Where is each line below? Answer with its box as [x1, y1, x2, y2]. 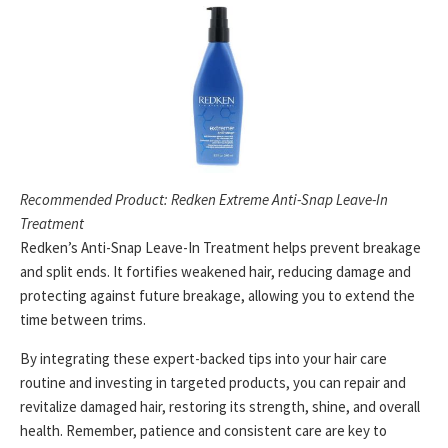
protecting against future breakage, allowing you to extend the [20, 285, 415, 305]
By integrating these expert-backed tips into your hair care [20, 348, 387, 368]
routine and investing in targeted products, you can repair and [20, 372, 406, 392]
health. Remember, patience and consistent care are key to [20, 420, 387, 440]
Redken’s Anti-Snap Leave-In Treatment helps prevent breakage [20, 237, 421, 257]
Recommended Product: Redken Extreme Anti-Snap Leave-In [20, 189, 388, 209]
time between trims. [20, 309, 146, 329]
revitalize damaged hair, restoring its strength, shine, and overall [20, 396, 420, 416]
